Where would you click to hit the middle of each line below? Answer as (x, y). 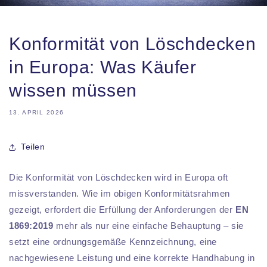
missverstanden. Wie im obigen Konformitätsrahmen (119, 193)
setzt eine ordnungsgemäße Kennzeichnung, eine (113, 241)
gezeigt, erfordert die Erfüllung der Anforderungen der (122, 209)
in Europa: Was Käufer (103, 67)
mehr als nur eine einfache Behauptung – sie (148, 225)
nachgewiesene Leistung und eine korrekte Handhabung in (132, 257)
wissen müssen (73, 90)
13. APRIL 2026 (37, 112)
